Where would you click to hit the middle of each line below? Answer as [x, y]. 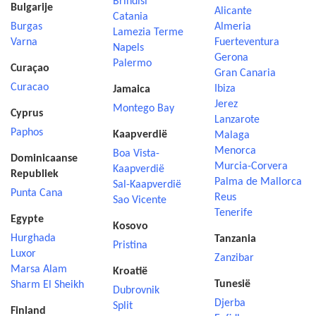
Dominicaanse [44, 159]
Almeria [233, 27]
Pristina [130, 245]
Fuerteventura [247, 42]
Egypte [27, 219]
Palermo [132, 63]
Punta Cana [37, 193]
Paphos [27, 133]
